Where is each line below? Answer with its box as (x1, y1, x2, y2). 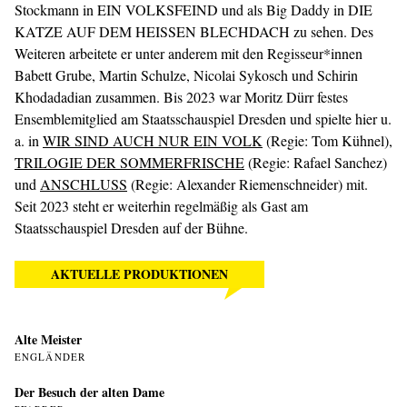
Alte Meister (15, 330, 82, 350)
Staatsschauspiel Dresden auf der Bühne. (15, 218, 248, 238)
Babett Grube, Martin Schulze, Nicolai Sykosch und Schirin (15, 65, 358, 85)
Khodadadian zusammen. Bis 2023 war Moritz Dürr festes (15, 87, 348, 107)
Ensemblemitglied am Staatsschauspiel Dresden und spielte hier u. (15, 109, 392, 129)
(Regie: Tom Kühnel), (263, 131, 392, 151)
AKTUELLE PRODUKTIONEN (51, 264, 228, 284)
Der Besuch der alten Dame (15, 382, 164, 402)
